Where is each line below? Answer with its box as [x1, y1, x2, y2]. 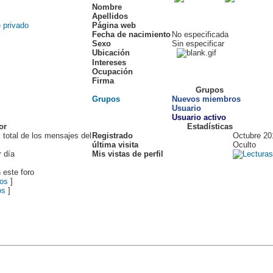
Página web [92, 21, 136, 30]
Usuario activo [172, 113, 226, 122]
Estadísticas [186, 122, 233, 131]
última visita [92, 140, 138, 149]
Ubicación [92, 48, 130, 57]
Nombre [92, 2, 122, 12]
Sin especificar [172, 39, 224, 48]
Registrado [92, 131, 133, 140]
